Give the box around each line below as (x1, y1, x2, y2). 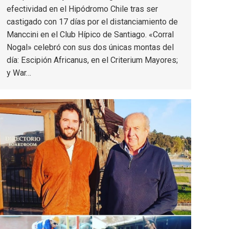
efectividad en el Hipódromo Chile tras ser (7, 4, 158, 14)
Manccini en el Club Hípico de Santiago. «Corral (7, 29, 174, 39)
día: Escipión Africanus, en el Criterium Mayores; (7, 55, 178, 65)
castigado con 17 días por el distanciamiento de (7, 16, 178, 27)
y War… (7, 67, 31, 78)
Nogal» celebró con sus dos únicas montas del (7, 42, 174, 52)
